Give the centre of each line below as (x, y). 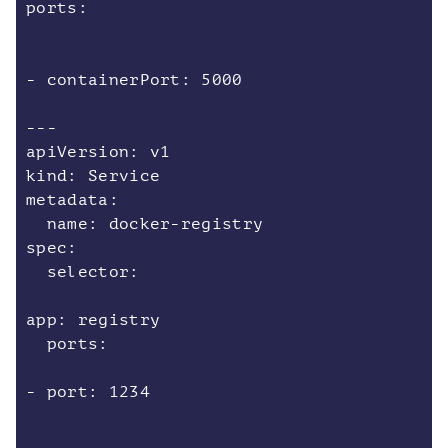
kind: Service (93, 176)
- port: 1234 (88, 392)
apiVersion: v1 (98, 152)
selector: (83, 272)
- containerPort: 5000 (134, 80)
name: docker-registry (145, 224)
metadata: (72, 200)
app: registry (93, 320)
